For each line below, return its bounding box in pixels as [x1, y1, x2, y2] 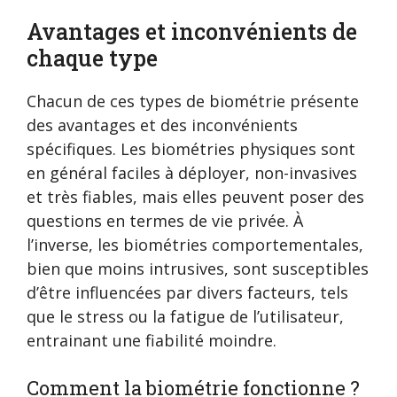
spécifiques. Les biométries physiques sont [27, 138, 355, 160]
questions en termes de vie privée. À [27, 210, 303, 232]
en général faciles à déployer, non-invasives [27, 162, 357, 184]
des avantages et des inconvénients [27, 114, 298, 136]
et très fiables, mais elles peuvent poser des [27, 186, 364, 208]
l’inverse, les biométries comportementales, [27, 234, 363, 256]
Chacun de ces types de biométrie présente [27, 90, 359, 113]
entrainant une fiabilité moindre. [27, 330, 276, 352]
